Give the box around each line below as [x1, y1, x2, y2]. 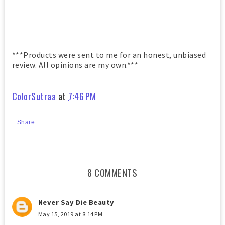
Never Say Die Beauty [38, 197, 115, 207]
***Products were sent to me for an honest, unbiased [12, 49, 206, 60]
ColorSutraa [12, 89, 56, 103]
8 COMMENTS [87, 165, 138, 179]
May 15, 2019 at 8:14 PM [38, 210, 103, 218]
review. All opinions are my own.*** [12, 59, 139, 70]
